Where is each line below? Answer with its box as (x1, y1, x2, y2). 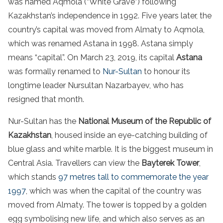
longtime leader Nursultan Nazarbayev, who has (8, 81, 184, 91)
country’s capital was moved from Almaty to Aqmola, (8, 25, 205, 35)
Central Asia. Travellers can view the (8, 158, 141, 168)
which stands (8, 172, 58, 182)
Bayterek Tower (141, 158, 199, 168)
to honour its (142, 67, 190, 77)
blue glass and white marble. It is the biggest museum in (8, 144, 213, 154)
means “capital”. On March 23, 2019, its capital (8, 53, 176, 63)
